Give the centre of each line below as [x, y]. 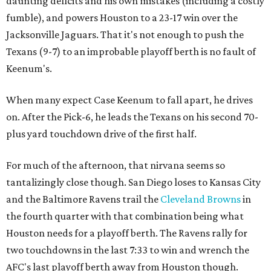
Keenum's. [29, 68]
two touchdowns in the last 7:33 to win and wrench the [128, 250]
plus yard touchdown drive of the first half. [101, 133]
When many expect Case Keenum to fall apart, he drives [129, 100]
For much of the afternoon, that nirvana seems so [116, 165]
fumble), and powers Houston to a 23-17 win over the [122, 17]
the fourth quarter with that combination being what [125, 216]
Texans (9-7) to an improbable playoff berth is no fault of [131, 51]
